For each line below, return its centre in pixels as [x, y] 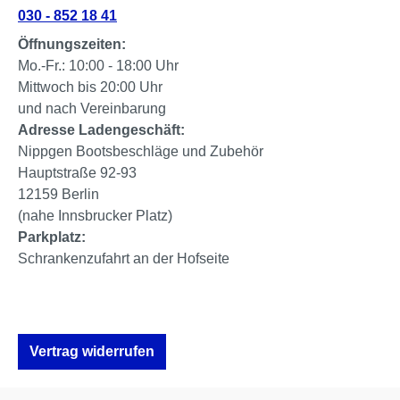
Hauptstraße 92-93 [77, 173]
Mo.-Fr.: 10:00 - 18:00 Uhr [98, 66]
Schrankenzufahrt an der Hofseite [124, 258]
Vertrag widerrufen [92, 351]
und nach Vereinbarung [92, 108]
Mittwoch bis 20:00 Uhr [90, 87]
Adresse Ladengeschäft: [101, 130]
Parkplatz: [52, 237]
